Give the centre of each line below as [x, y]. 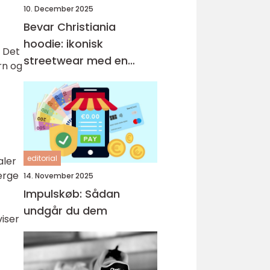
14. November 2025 [58, 176]
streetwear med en [76, 61]
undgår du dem [65, 211]
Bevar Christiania [70, 27]
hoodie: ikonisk [63, 44]
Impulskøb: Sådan [72, 194]
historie [44, 77]
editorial [42, 158]
